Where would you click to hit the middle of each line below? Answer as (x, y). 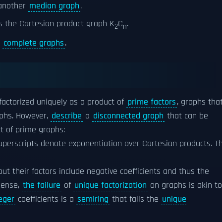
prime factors (152, 102)
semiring (93, 199)
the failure (42, 185)
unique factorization (111, 185)
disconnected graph (128, 116)
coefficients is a (46, 199)
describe (67, 116)
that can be (186, 116)
